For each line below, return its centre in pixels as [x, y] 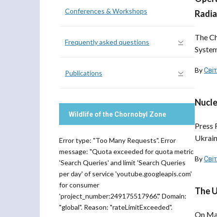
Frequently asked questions [107, 42]
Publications [84, 73]
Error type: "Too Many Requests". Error [117, 140]
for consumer [79, 185]
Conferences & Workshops [106, 11]
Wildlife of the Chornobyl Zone [117, 114]
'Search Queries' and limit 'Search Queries [122, 163]
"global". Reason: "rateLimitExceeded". [116, 207]
